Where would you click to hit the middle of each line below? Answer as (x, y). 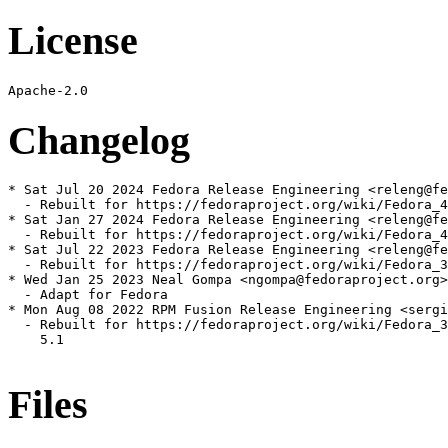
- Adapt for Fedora (88, 295)
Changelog (99, 140)
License (73, 41)
